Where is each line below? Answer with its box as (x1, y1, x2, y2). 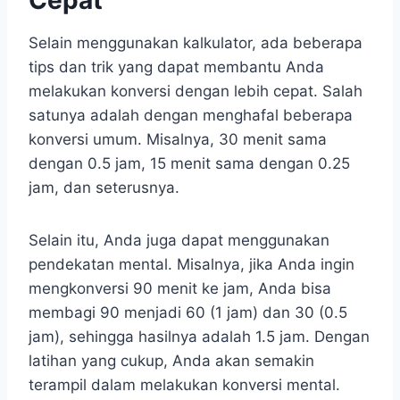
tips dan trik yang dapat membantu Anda (29, 58, 324, 77)
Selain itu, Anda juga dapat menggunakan (29, 231, 329, 250)
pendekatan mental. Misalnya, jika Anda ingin (29, 255, 354, 274)
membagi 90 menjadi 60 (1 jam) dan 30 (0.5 (29, 304, 347, 322)
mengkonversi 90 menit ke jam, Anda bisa (29, 279, 331, 298)
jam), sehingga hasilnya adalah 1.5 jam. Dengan (29, 328, 370, 346)
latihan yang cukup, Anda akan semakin (29, 352, 314, 371)
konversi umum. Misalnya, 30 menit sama (29, 130, 327, 149)
